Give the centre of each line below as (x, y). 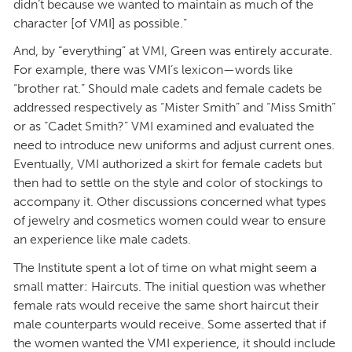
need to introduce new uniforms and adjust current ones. (174, 145)
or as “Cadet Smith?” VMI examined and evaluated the (164, 126)
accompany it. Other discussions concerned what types (170, 202)
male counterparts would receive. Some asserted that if (170, 324)
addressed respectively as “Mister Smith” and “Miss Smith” (174, 108)
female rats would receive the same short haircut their (166, 305)
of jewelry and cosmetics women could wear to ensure (170, 221)
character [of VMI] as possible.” (100, 24)
